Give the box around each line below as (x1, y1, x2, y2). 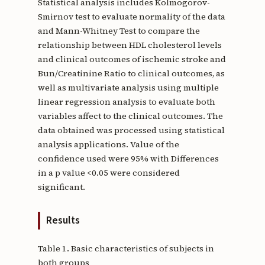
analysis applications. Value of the (37, 138, 179, 150)
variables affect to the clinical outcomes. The (37, 109, 223, 122)
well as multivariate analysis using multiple (37, 81, 219, 93)
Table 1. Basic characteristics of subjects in (37, 243, 214, 255)
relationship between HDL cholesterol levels (37, 38, 222, 51)
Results (46, 213, 80, 228)
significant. (37, 180, 85, 193)
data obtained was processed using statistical (37, 124, 225, 136)
